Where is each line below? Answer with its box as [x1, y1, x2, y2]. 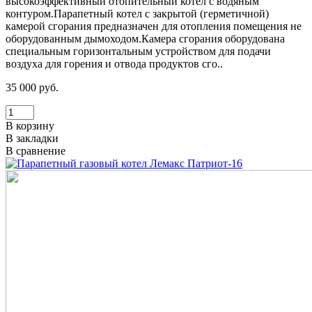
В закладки [6, 132, 58, 145]
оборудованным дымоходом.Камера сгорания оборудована [6, 33, 285, 45]
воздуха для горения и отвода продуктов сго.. [6, 58, 223, 70]
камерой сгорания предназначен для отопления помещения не [6, 20, 302, 33]
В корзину [6, 120, 54, 132]
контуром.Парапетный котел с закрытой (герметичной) [6, 8, 269, 20]
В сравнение [6, 145, 65, 157]
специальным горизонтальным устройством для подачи [6, 45, 271, 58]
